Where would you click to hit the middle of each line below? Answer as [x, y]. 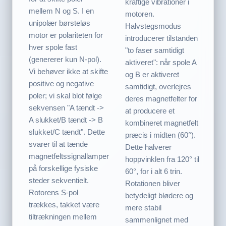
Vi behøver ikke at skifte [68, 71]
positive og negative [61, 83]
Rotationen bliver [153, 183]
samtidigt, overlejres [158, 86]
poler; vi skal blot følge [65, 95]
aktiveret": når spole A [161, 62]
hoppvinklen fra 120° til [162, 159]
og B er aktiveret [152, 74]
